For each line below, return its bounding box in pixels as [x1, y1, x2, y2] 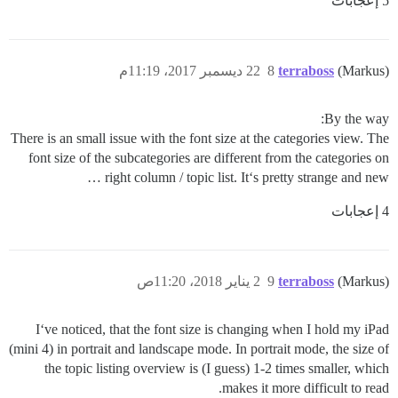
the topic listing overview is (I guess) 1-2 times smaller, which [44, 360, 389, 376]
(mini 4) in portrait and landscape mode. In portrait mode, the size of [9, 340, 389, 356]
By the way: [324, 110, 389, 126]
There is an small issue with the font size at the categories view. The [11, 130, 389, 146]
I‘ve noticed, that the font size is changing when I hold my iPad [36, 321, 389, 337]
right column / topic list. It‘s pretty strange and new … [105, 169, 389, 185]
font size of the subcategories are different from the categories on [28, 149, 389, 165]
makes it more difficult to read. [222, 379, 389, 395]
